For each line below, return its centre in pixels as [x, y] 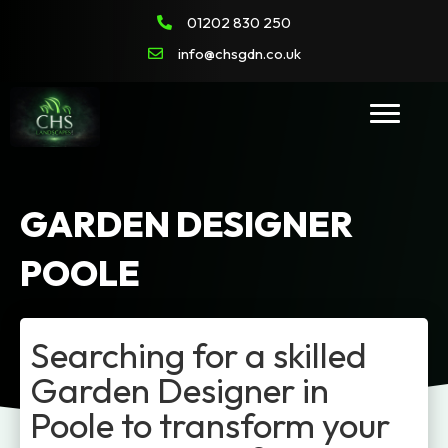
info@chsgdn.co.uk [239, 53]
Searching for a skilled [198, 355]
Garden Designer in [179, 390]
